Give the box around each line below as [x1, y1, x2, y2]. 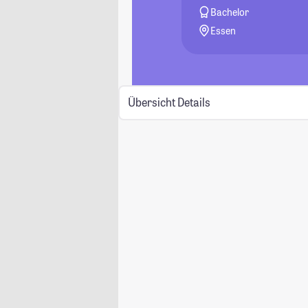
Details [177, 95, 210, 110]
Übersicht [127, 95, 175, 110]
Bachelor [210, 5, 250, 19]
